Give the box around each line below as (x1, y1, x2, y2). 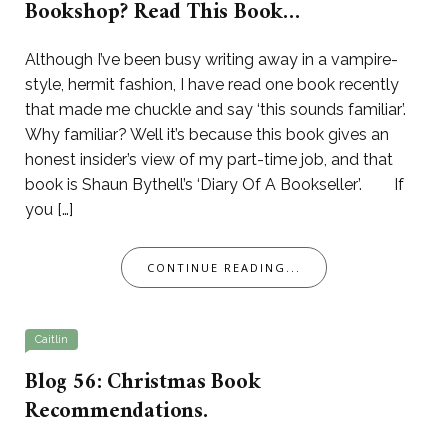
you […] (25, 200, 73, 220)
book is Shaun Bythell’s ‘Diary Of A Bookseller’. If (25, 175, 404, 195)
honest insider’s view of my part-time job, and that (25, 150, 393, 170)
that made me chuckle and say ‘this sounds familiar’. (25, 100, 406, 120)
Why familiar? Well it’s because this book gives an (25, 125, 389, 145)
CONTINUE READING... (147, 260, 301, 276)
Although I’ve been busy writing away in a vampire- (25, 50, 398, 70)
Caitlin (35, 333, 68, 347)
